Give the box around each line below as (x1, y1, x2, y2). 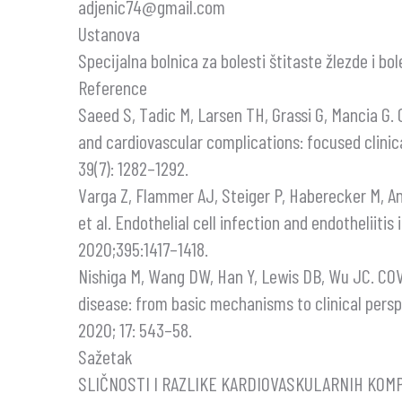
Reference (78, 75, 147, 99)
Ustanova (78, 22, 140, 45)
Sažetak (78, 345, 133, 368)
